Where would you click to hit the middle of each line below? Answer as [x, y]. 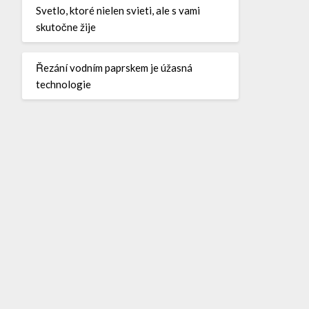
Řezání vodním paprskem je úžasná [114, 67]
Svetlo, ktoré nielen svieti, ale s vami [118, 10]
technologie [63, 84]
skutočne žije [66, 27]
